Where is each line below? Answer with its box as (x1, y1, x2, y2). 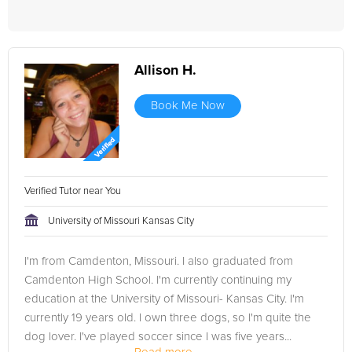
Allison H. (134, 64, 196, 78)
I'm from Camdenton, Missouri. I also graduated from (24, 255, 293, 267)
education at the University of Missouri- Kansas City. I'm (24, 293, 304, 305)
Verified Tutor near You (24, 186, 123, 196)
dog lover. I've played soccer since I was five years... (24, 331, 291, 343)
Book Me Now (151, 100, 225, 112)
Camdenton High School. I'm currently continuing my (24, 274, 291, 286)
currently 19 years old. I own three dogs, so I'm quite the (24, 312, 311, 324)
